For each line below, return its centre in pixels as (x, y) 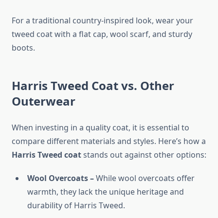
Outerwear (44, 101)
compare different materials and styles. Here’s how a (109, 141)
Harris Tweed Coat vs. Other (93, 86)
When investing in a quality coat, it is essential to (100, 128)
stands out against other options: (144, 155)
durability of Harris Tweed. (76, 206)
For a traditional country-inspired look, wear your (102, 21)
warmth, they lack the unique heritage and (106, 192)
